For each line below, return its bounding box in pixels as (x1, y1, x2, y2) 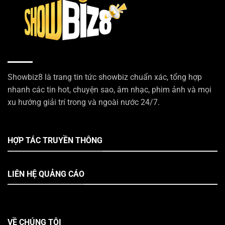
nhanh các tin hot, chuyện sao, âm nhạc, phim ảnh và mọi (8, 85, 211, 95)
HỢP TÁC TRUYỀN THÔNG (8, 136, 102, 146)
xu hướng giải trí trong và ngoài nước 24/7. (8, 97, 160, 107)
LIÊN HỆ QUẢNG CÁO (8, 169, 84, 179)
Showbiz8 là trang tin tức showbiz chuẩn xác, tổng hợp (8, 72, 202, 82)
